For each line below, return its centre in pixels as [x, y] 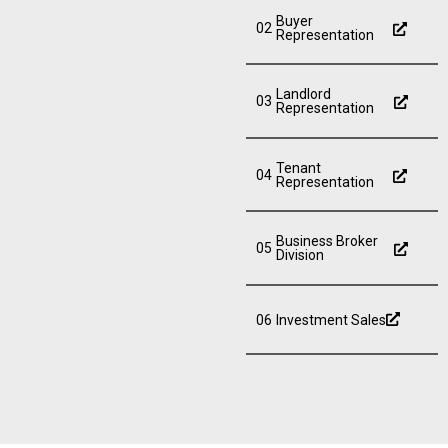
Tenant [298, 167]
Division [300, 255]
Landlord [303, 94]
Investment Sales [331, 319]
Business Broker [327, 241]
